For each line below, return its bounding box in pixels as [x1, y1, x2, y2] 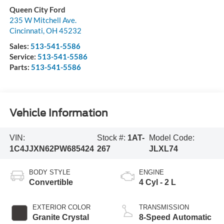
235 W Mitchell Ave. [9, 15, 76, 25]
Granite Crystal [32, 213, 89, 222]
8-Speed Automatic [139, 213, 211, 222]
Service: [9, 52, 37, 61]
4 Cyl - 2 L [139, 178, 176, 187]
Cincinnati [9, 26, 43, 35]
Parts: [9, 62, 31, 72]
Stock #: [96, 133, 127, 142]
